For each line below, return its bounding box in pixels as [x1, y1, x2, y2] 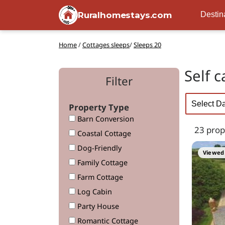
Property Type [69, 101, 129, 113]
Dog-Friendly [75, 143, 122, 153]
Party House [75, 201, 119, 211]
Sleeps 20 [134, 40, 161, 49]
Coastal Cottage [75, 129, 131, 138]
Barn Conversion [75, 114, 134, 124]
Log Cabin [75, 187, 112, 196]
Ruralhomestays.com [78, 10, 172, 20]
